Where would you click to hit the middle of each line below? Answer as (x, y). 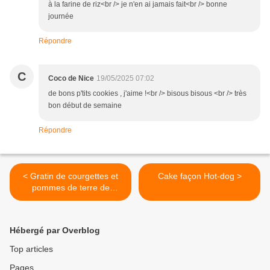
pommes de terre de (71, 187)
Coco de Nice (71, 78)
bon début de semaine (85, 105)
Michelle (71, 199)
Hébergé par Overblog (55, 230)
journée (61, 16)
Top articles (31, 249)
